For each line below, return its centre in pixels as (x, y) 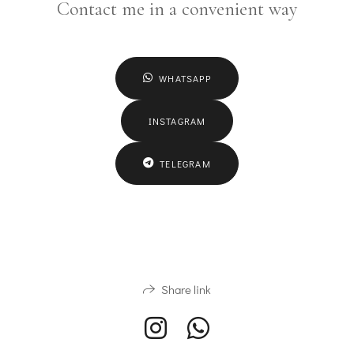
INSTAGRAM (177, 121)
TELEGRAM (185, 163)
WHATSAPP (185, 78)
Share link (186, 289)
